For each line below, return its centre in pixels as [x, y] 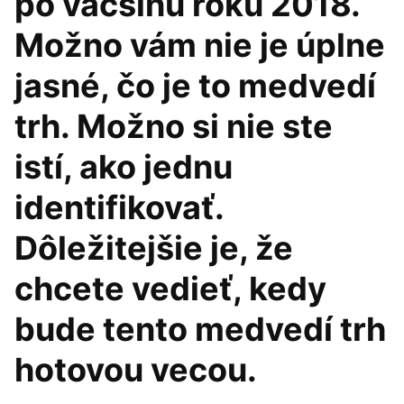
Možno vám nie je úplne [200, 45]
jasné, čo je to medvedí [195, 86]
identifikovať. [119, 207]
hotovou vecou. [136, 370]
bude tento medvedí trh [200, 329]
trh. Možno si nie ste [174, 126]
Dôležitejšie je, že [154, 248]
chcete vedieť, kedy [170, 289]
